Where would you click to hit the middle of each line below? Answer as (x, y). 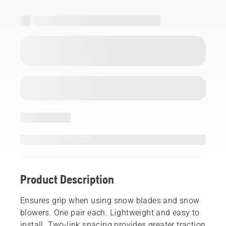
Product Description (67, 179)
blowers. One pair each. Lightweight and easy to (110, 212)
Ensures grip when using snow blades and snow (110, 200)
